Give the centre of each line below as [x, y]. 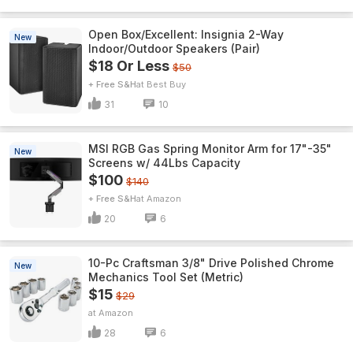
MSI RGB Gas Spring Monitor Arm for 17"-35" [210, 149]
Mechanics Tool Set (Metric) [166, 277]
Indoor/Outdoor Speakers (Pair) [174, 48]
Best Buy [166, 84]
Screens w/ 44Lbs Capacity [164, 163]
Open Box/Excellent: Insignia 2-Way [186, 34]
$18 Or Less [129, 66]
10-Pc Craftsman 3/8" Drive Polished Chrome [211, 263]
